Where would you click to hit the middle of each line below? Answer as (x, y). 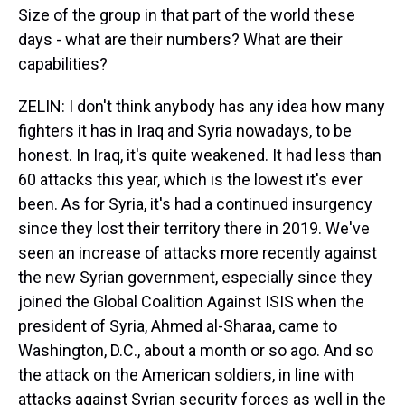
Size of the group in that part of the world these (187, 15)
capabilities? (63, 64)
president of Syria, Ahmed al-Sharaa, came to (178, 326)
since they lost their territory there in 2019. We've (194, 228)
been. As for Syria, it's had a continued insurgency (195, 204)
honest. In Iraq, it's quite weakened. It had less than (200, 155)
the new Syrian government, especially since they (195, 277)
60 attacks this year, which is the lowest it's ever (190, 179)
